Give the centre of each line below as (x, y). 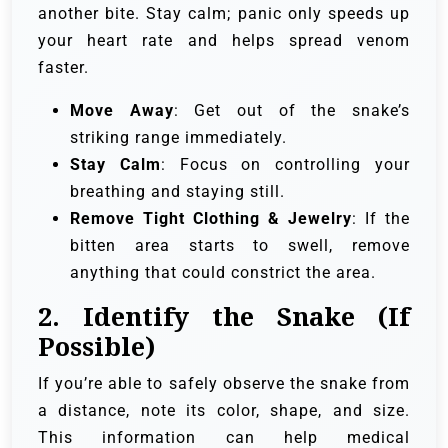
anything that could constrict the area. (223, 273)
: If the (381, 219)
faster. (63, 68)
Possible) (96, 347)
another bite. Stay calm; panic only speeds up (224, 14)
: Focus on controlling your (285, 165)
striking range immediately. (178, 138)
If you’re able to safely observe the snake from (224, 384)
